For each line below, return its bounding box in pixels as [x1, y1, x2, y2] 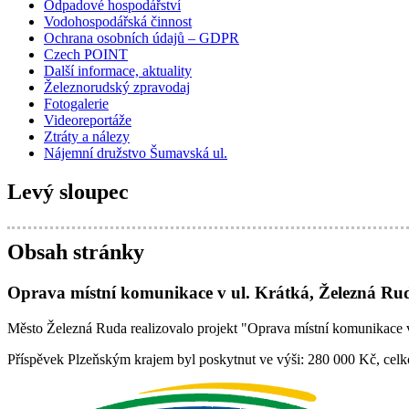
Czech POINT [44, 47, 128, 63]
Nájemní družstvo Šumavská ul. [44, 145, 227, 162]
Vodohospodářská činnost [44, 14, 192, 30]
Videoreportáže [44, 112, 131, 129]
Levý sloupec [7, 180, 129, 204]
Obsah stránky [7, 240, 144, 265]
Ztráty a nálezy [44, 129, 130, 145]
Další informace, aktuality [44, 63, 192, 79]
